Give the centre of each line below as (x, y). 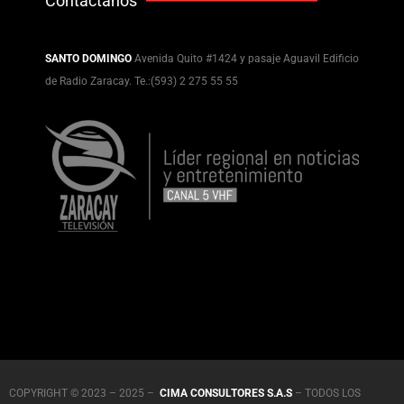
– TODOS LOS (326, 394)
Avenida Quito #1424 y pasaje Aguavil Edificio (247, 58)
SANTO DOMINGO (88, 58)
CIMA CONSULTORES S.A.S (226, 394)
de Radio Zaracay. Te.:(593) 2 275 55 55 (142, 81)
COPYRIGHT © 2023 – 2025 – (84, 394)
